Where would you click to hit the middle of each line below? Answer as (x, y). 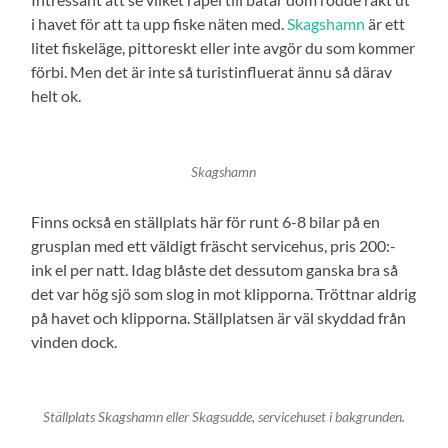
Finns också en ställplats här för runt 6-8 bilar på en (206, 221)
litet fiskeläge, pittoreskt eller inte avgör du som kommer (223, 47)
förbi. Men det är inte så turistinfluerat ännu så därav (212, 71)
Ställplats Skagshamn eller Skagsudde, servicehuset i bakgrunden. (223, 417)
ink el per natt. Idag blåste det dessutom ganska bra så (215, 269)
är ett (385, 23)
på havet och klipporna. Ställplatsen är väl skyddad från (219, 317)
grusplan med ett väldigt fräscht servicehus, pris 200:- (214, 245)
